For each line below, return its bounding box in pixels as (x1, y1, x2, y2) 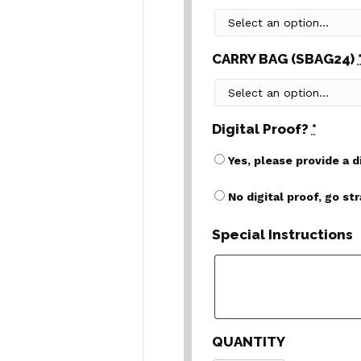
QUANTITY (211, 334, 285, 350)
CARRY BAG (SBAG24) (211, 51, 358, 67)
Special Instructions (211, 226, 353, 243)
